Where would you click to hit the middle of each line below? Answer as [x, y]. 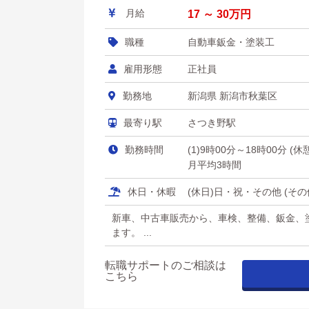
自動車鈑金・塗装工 [231, 42]
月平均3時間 [215, 165]
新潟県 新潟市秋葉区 [232, 96]
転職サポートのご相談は [166, 265]
